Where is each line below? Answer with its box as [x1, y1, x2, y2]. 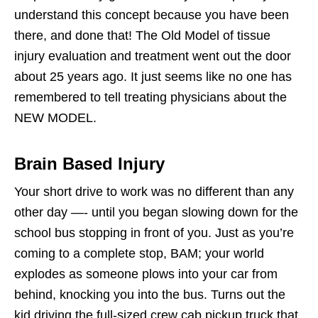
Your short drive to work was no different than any [14, 184, 294, 199]
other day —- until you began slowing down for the [14, 204, 298, 219]
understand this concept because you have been [14, 7, 289, 22]
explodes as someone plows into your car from [14, 266, 278, 281]
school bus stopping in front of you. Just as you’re [14, 225, 294, 240]
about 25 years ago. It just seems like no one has [14, 69, 292, 84]
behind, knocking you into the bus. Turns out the [14, 287, 285, 302]
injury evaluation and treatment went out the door [14, 48, 291, 63]
